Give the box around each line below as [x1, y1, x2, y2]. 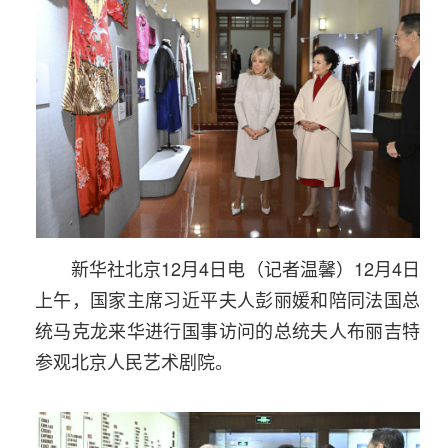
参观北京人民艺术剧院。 [35, 348, 233, 374]
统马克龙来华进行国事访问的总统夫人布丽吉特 [35, 317, 420, 343]
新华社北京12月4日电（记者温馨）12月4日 [71, 255, 420, 281]
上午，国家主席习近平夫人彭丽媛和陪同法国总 [35, 286, 420, 312]
